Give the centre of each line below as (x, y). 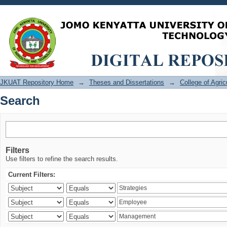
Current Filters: (32, 175)
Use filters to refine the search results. (62, 159)
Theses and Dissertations (127, 82)
